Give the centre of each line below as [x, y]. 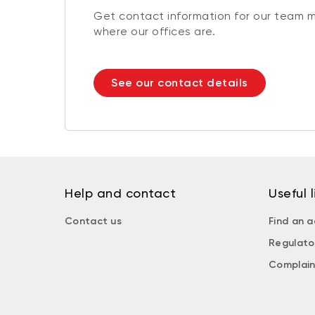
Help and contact [120, 193]
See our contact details [180, 82]
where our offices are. [154, 31]
